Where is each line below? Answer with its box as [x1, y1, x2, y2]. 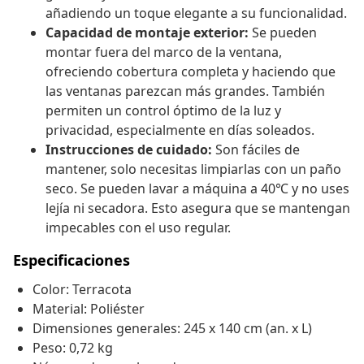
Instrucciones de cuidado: [45, 141, 212, 159]
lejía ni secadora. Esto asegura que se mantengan [45, 199, 350, 218]
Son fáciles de [212, 141, 300, 159]
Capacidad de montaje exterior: [45, 24, 249, 42]
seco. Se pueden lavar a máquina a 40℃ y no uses [45, 180, 349, 198]
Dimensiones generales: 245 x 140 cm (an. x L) [32, 319, 312, 338]
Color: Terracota [32, 280, 132, 299]
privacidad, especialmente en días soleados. [45, 121, 314, 140]
